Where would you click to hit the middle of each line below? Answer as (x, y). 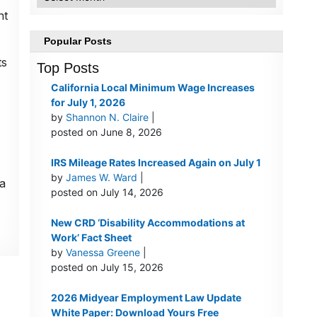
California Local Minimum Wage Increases (152, 88)
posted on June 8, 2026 (106, 132)
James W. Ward (101, 178)
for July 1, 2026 (88, 103)
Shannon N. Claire (107, 117)
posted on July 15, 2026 (107, 267)
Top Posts (68, 68)
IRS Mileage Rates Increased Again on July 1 (156, 163)
